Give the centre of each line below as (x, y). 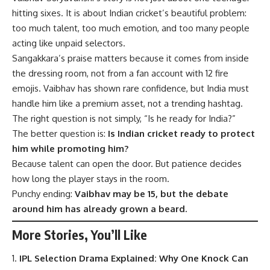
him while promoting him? (70, 148)
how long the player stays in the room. (91, 178)
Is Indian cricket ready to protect (181, 133)
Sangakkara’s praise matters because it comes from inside (130, 58)
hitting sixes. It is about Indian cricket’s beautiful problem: (129, 13)
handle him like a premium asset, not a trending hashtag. (127, 103)
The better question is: (60, 133)
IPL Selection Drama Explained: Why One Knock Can (134, 259)
